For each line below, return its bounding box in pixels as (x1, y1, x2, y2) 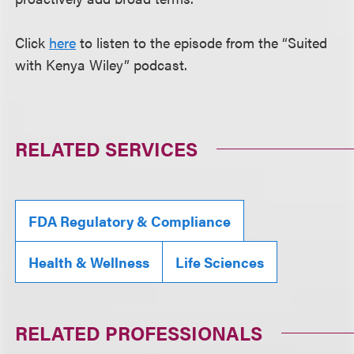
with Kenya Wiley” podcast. (15, 55, 188, 74)
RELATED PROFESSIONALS (15, 319, 263, 346)
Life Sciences (175, 252, 265, 272)
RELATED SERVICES (15, 135, 198, 162)
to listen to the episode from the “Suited (76, 32, 328, 52)
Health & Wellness (28, 252, 150, 272)
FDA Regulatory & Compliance (28, 211, 232, 231)
